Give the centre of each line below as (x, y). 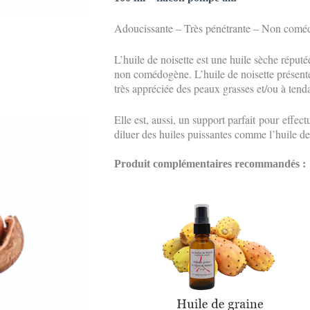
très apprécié (142, 89)
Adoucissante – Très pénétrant (180, 28)
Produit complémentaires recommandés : (210, 164)
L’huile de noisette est (163, 60)
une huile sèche (246, 60)
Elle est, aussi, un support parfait (185, 120)
